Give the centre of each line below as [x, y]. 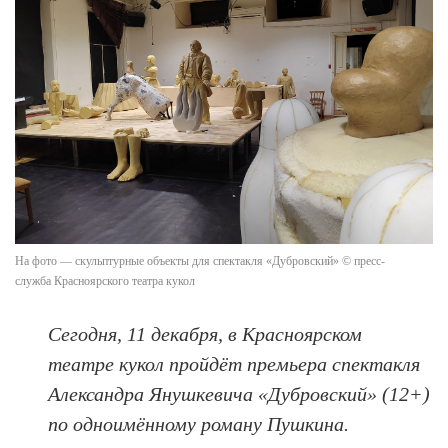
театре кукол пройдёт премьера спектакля [234, 363]
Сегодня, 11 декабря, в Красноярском [205, 333]
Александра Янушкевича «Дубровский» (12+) [239, 393]
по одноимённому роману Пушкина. [199, 423]
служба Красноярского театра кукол [105, 280]
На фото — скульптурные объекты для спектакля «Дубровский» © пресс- [200, 260]
